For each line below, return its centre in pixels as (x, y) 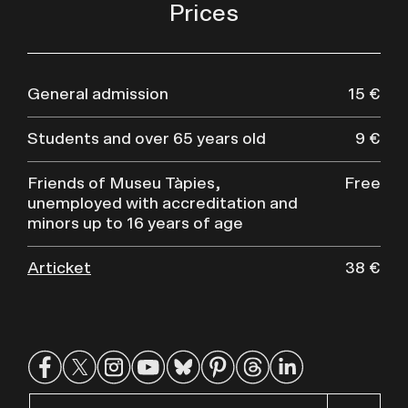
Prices (204, 14)
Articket (59, 269)
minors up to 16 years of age (135, 224)
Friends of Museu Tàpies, (124, 184)
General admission (98, 95)
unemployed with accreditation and (163, 204)
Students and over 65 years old (147, 140)
